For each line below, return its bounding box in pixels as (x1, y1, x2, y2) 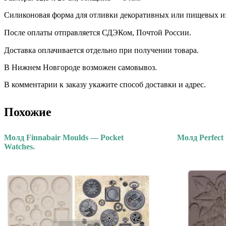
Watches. (4, 142, 35, 151)
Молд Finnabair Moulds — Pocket (4, 133, 124, 142)
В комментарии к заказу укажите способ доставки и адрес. (4, 80, 206, 89)
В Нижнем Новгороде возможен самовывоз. (4, 63, 157, 72)
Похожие (4, 105, 51, 119)
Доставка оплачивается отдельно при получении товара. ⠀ (4, 46, 207, 55)
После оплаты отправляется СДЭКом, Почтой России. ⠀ (4, 28, 199, 37)
